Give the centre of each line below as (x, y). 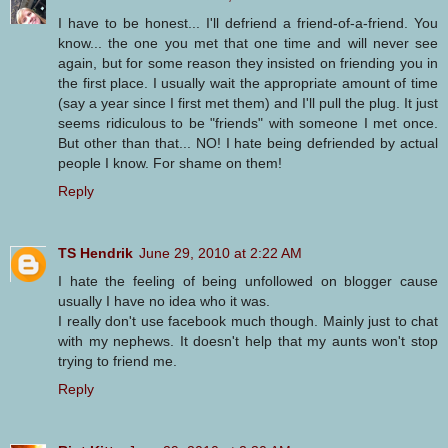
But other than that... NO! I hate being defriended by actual (248, 142)
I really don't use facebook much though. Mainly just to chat (248, 320)
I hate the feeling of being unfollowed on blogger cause (248, 280)
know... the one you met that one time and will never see (248, 42)
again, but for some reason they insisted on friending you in (248, 62)
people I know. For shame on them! (170, 162)
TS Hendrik (95, 252)
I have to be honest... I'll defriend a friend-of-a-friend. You (248, 22)
